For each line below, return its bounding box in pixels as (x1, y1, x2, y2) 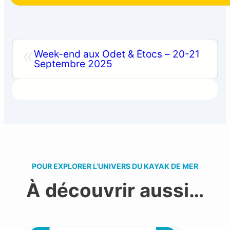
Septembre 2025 (34, 57, 112, 70)
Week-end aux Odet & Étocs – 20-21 (34, 48, 200, 61)
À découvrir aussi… (26, 178, 204, 202)
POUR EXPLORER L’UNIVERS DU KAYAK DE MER (32, 161, 198, 170)
